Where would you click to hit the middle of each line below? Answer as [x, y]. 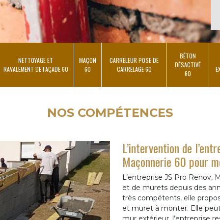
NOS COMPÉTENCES [110, 113]
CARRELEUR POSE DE [134, 60]
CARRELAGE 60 [134, 69]
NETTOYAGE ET [36, 60]
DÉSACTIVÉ [188, 65]
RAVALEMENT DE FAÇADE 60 [36, 69]
